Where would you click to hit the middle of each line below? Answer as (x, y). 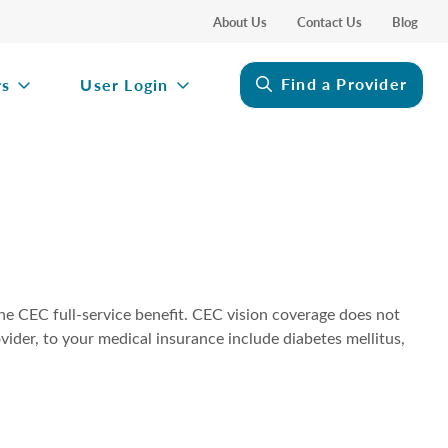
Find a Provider (344, 84)
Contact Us (329, 21)
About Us (240, 21)
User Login (124, 85)
